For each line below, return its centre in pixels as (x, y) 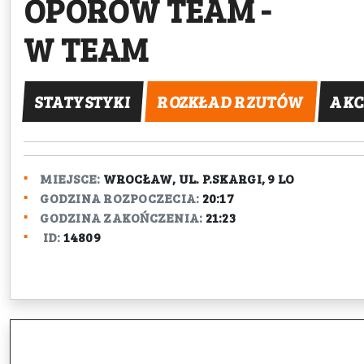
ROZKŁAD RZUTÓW (230, 102)
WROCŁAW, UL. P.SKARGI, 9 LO (199, 178)
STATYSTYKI (83, 102)
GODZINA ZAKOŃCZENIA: (121, 217)
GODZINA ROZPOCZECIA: (120, 198)
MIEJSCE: (70, 178)
